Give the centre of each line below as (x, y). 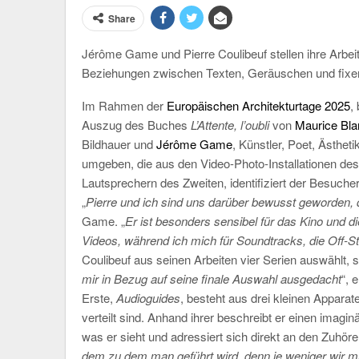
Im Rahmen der (124, 105)
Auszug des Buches (136, 125)
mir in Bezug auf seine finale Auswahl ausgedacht (212, 278)
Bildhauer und (119, 144)
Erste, (99, 298)
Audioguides (148, 298)
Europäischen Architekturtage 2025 (258, 105)
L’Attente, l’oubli (230, 125)
